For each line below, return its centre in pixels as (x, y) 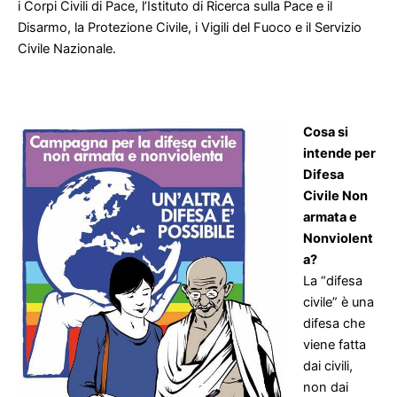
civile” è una (338, 303)
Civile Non (335, 196)
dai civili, (327, 366)
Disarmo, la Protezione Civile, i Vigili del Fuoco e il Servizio (190, 27)
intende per (339, 154)
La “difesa (332, 281)
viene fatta (334, 345)
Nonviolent (338, 239)
